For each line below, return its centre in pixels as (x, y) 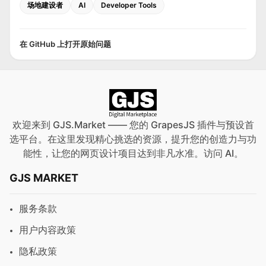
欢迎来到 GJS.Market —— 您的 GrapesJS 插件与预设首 (133, 125)
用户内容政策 (47, 230)
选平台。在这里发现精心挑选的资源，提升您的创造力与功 (133, 139)
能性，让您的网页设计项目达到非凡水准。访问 (124, 153)
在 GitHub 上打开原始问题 (65, 44)
